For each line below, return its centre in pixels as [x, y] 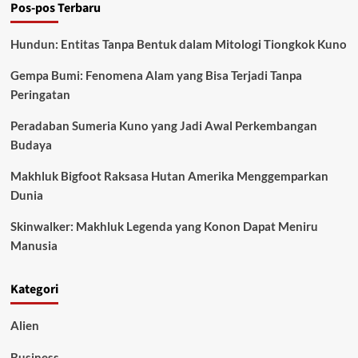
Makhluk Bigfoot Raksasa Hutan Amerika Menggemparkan [169, 176]
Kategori [34, 289]
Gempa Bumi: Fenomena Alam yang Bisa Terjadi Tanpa [156, 75]
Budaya [31, 145]
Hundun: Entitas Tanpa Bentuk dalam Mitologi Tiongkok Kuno [178, 44]
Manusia [34, 245]
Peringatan [40, 94]
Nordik [83, 51]
